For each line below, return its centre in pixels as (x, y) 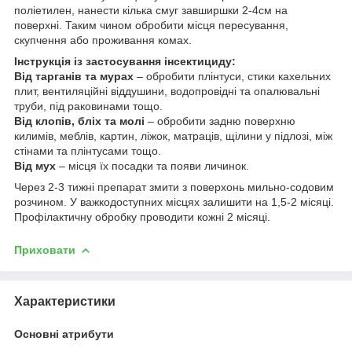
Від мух (35, 165)
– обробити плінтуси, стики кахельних (232, 76)
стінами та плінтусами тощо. (88, 150)
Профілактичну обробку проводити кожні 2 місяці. (142, 216)
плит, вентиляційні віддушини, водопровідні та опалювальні (167, 91)
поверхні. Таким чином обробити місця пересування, (151, 25)
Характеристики (65, 301)
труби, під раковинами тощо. (88, 106)
